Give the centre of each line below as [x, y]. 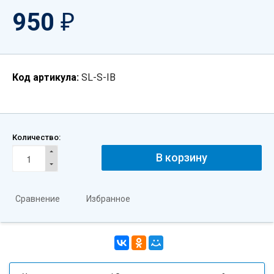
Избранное [108, 199]
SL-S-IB [98, 77]
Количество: [36, 137]
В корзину [181, 157]
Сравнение [38, 199]
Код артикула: [46, 77]
